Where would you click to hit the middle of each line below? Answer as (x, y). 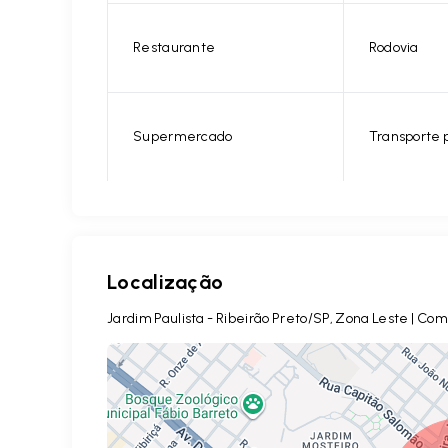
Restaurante (174, 47)
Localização (165, 282)
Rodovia (393, 47)
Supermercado (183, 136)
